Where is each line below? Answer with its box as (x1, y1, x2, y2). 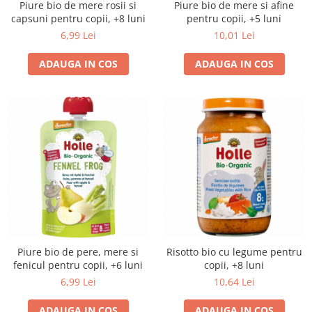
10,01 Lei (213, 29, 255, 42)
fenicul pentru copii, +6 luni (13, 258, 143, 272)
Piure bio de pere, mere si (17, 245, 139, 258)
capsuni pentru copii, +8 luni (10, 12, 146, 25)
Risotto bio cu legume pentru (166, 245, 302, 258)
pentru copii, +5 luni (187, 12, 281, 25)
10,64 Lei (213, 275, 255, 288)
